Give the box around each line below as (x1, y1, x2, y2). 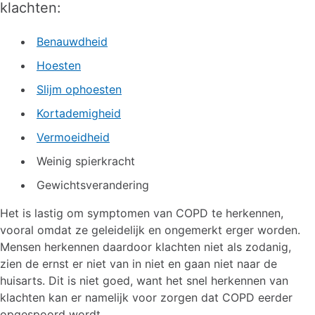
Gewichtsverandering (37, 178, 149, 192)
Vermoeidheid (37, 130, 110, 144)
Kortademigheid (37, 106, 121, 120)
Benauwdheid (37, 34, 108, 49)
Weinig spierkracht (37, 154, 135, 168)
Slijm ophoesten (37, 82, 122, 96)
